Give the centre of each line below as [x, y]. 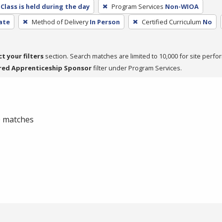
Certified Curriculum [171, 22]
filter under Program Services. [137, 68]
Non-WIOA [182, 6]
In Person [105, 22]
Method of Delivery [60, 22]
